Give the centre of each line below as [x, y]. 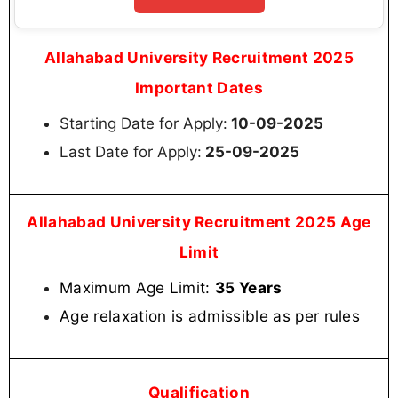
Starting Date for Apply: [143, 123]
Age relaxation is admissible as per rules [210, 315]
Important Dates [199, 87]
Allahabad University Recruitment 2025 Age [199, 221]
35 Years [249, 287]
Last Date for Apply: [131, 151]
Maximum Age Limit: [138, 287]
